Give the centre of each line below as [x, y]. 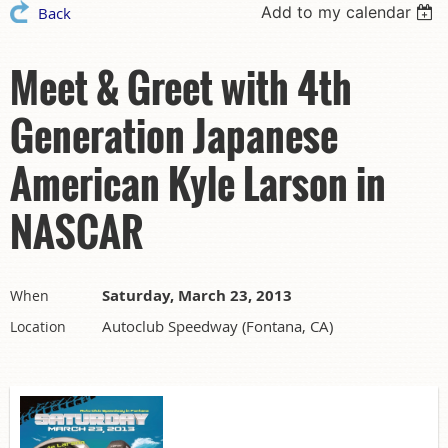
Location [38, 326]
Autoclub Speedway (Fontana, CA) [217, 325]
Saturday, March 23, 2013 [197, 295]
